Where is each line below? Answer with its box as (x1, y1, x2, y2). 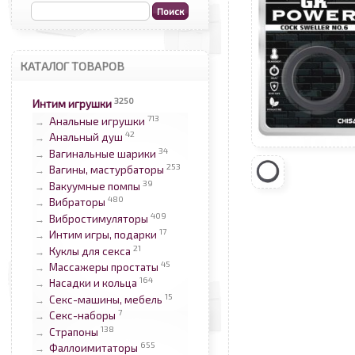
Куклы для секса (48, 244, 131, 258)
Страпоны (48, 326, 98, 339)
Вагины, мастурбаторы (48, 163, 164, 177)
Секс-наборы (48, 309, 116, 323)
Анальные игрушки (48, 115, 145, 128)
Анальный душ (48, 131, 123, 144)
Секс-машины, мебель (48, 293, 162, 307)
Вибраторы (48, 196, 105, 209)
